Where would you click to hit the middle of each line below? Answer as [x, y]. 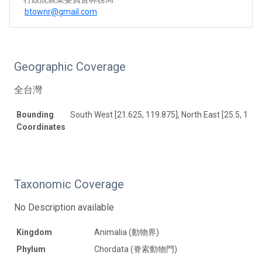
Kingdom [34, 232]
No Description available [64, 207]
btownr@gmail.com [61, 11]
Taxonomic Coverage [69, 184]
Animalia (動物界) [127, 232]
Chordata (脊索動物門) [136, 249]
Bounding [35, 114]
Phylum [31, 249]
